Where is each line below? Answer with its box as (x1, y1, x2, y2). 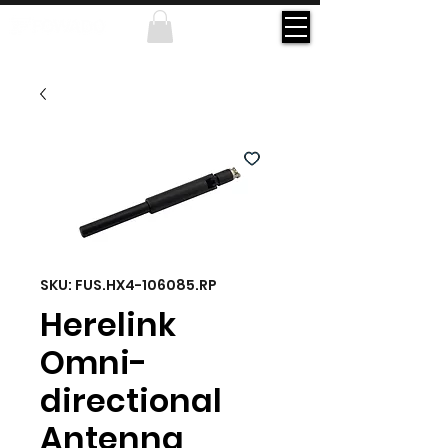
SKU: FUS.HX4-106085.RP (40, 275, 217, 296)
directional (40, 378, 222, 424)
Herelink (40, 302, 176, 348)
